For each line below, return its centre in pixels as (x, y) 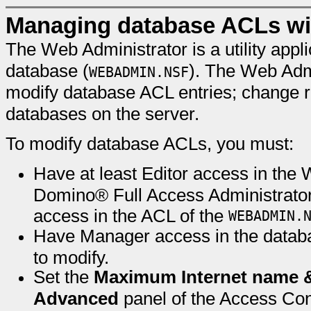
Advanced (76, 299)
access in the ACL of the (131, 215)
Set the (64, 277)
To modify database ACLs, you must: (150, 144)
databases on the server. (102, 114)
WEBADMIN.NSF (139, 72)
